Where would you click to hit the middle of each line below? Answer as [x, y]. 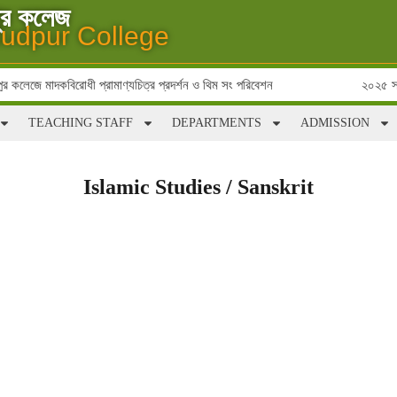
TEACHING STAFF [80, 123]
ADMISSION [335, 123]
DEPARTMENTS [216, 123]
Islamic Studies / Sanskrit [198, 187]
